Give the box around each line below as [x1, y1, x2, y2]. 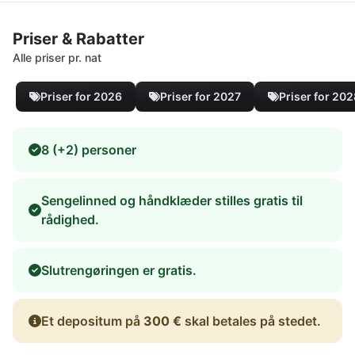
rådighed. [41, 211, 99, 227]
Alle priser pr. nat [13, 50, 101, 64]
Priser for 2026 [40, 89, 122, 103]
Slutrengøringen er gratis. [41, 261, 197, 278]
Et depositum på [41, 312, 143, 329]
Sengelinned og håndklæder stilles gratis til [41, 192, 303, 208]
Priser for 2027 [160, 89, 241, 103]
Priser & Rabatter [13, 29, 144, 48]
